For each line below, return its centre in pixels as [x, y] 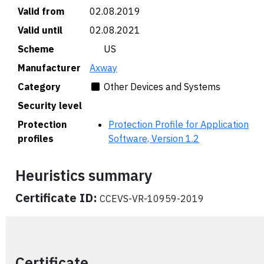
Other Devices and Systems [162, 87]
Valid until [40, 30]
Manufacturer [49, 68]
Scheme [36, 49]
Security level [50, 105]
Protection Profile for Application [179, 124]
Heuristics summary [84, 175]
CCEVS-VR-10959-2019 [151, 199]
